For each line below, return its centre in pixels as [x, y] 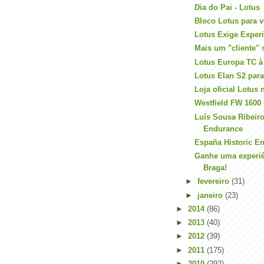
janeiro [211, 195]
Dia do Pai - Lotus [227, 7]
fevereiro [214, 181]
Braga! [215, 168]
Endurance [223, 128]
